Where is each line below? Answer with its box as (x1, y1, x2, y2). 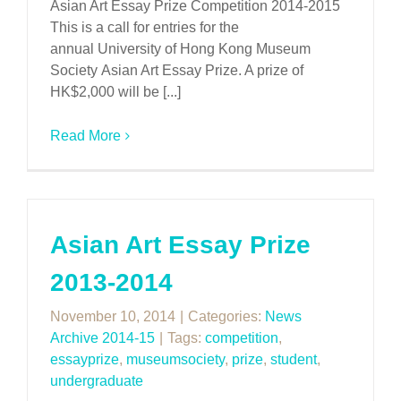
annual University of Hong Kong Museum (50, 41, 311, 56)
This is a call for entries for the (50, 20, 239, 35)
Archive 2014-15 (50, 330, 155, 346)
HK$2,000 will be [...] (50, 84, 181, 99)
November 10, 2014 (50, 309, 175, 324)
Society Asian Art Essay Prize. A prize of (50, 63, 303, 78)
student (270, 352, 317, 367)
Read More (50, 128, 121, 143)
